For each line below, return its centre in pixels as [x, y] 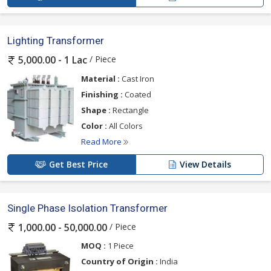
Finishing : [102, 94]
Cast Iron [137, 78]
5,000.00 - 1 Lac [53, 60]
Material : [100, 78]
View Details [205, 164]
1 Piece [120, 245]
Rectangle [130, 110]
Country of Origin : [119, 261]
